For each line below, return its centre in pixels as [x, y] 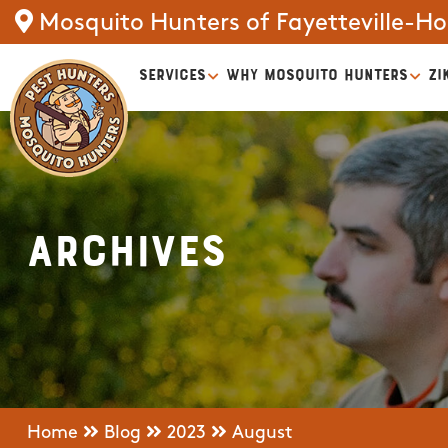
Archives [126, 248]
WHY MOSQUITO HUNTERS [317, 74]
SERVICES [172, 74]
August [262, 433]
